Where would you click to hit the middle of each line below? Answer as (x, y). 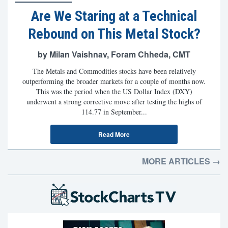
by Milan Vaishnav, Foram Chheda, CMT (114, 54)
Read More (114, 134)
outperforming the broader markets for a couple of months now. (114, 81)
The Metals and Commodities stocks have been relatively (114, 71)
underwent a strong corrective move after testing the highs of (114, 102)
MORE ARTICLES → (181, 161)
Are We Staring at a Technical (114, 16)
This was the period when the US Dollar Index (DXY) (114, 91)
